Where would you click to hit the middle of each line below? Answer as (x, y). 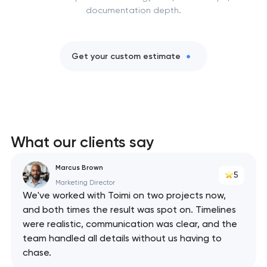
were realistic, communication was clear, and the (130, 224)
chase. (37, 253)
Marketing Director (85, 182)
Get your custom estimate (126, 56)
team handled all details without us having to (122, 238)
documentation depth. (133, 10)
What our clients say (82, 142)
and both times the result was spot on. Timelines (129, 210)
